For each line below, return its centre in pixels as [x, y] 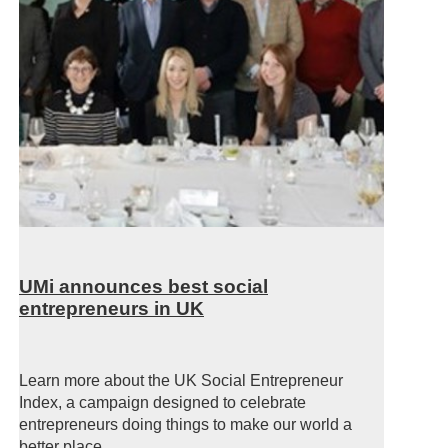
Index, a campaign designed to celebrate [162, 402]
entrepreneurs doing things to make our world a [185, 424]
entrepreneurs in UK [111, 309]
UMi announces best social [143, 287]
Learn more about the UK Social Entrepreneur [181, 380]
